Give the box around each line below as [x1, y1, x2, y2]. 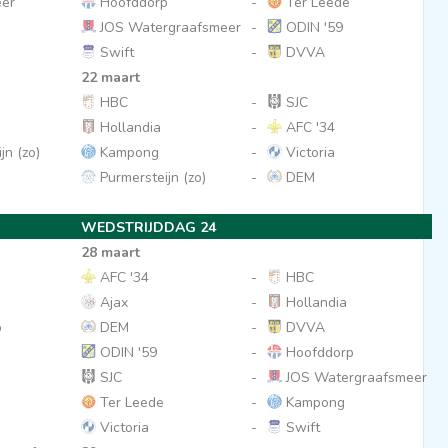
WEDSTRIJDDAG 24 [80, 218, 216, 237]
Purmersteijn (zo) [95, 168, 206, 187]
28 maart [80, 243, 140, 262]
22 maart [80, 68, 140, 87]
